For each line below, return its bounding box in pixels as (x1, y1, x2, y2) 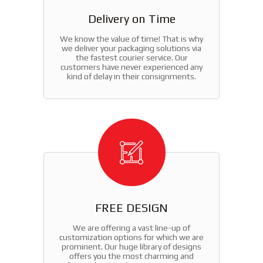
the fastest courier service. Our (75, 52, 188, 62)
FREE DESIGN (95, 200, 168, 214)
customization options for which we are (59, 232, 204, 242)
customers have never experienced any (60, 62, 203, 72)
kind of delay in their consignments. (67, 71, 196, 81)
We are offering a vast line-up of (73, 222, 190, 232)
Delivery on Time (87, 11, 176, 25)
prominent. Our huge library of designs (62, 241, 201, 251)
